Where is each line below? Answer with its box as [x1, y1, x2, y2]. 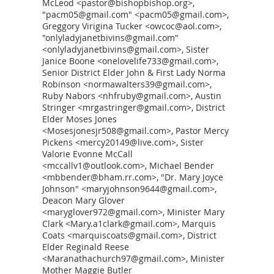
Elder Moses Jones [42, 113, 117, 125]
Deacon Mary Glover [42, 194, 125, 206]
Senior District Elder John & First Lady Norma [42, 67, 226, 78]
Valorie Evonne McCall [42, 148, 133, 160]
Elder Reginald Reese [42, 241, 129, 253]
